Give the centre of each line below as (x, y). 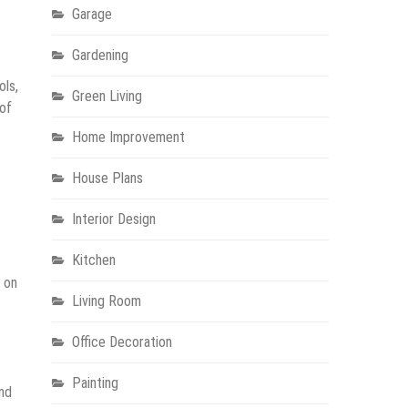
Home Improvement (128, 138)
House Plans (107, 178)
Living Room (106, 301)
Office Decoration (122, 342)
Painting (95, 383)
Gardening (100, 56)
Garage (92, 15)
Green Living (107, 97)
